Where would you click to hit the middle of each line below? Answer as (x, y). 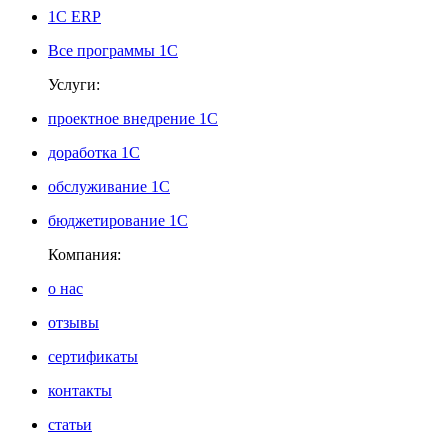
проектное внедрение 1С (133, 119)
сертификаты (93, 357)
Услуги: (74, 85)
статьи (70, 425)
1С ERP (74, 17)
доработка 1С (94, 153)
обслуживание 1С (109, 187)
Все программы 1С (113, 51)
